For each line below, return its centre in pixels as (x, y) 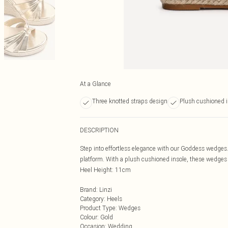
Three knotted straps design (130, 101)
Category (92, 199)
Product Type (98, 208)
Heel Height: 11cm (105, 170)
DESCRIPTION (99, 130)
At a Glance (95, 84)
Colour (89, 217)
